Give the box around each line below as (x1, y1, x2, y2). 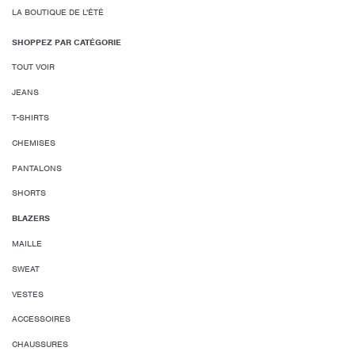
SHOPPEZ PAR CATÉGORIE (12, 36, 121, 48)
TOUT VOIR (12, 61, 55, 73)
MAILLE (12, 237, 42, 249)
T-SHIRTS (12, 111, 49, 123)
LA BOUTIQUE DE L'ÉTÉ (12, 6, 104, 17)
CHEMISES (12, 136, 55, 148)
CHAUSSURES (12, 338, 68, 350)
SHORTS (12, 187, 46, 199)
